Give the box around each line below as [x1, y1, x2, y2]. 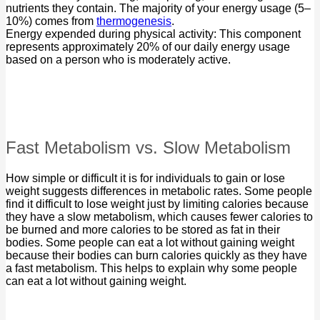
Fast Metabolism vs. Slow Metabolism [6, 138, 291, 157]
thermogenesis [96, 15, 171, 28]
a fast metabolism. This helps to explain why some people [6, 261, 297, 274]
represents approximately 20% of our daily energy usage [6, 41, 290, 54]
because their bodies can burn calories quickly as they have [6, 249, 307, 261]
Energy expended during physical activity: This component [6, 28, 301, 41]
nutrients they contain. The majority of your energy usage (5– [6, 2, 311, 15]
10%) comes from [6, 15, 96, 28]
